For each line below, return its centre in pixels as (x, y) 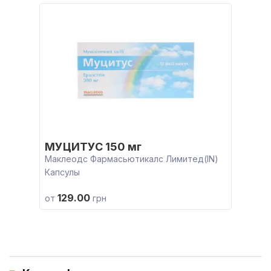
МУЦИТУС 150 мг (93, 147)
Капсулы (62, 172)
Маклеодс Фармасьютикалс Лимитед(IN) (132, 159)
